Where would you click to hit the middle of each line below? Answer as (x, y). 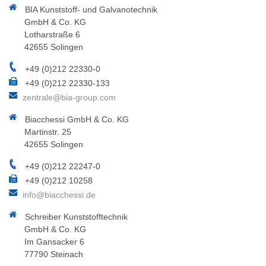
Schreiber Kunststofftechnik (75, 216)
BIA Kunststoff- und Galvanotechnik (90, 9)
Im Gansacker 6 (54, 241)
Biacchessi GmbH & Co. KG (76, 119)
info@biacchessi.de (59, 194)
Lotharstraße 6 (52, 34)
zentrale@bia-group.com (69, 97)
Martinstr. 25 (48, 132)
